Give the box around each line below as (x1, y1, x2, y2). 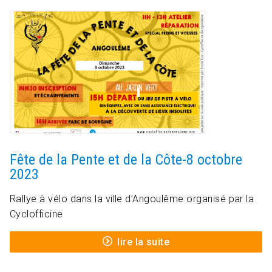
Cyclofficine (10, 208, 63, 220)
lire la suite (117, 236, 170, 248)
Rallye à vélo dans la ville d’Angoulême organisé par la (10, 193, 254, 205)
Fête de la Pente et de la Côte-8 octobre (10, 151, 242, 169)
